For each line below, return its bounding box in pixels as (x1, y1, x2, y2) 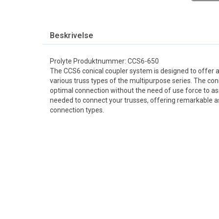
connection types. (50, 106, 104, 114)
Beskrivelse (50, 31, 93, 40)
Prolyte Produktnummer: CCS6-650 (50, 57, 159, 65)
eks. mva (191, 197, 217, 204)
